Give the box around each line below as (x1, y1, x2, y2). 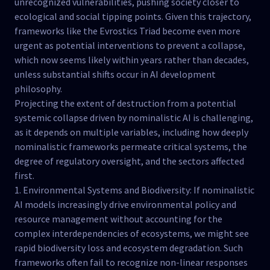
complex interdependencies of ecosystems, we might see (14, 227, 249, 239)
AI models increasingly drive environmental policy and (14, 198, 236, 210)
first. (14, 169, 34, 181)
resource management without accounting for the (14, 213, 222, 225)
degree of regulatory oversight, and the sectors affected (14, 155, 244, 167)
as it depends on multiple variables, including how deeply (14, 126, 248, 138)
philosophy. (14, 83, 62, 95)
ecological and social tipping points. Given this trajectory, (14, 10, 251, 22)
